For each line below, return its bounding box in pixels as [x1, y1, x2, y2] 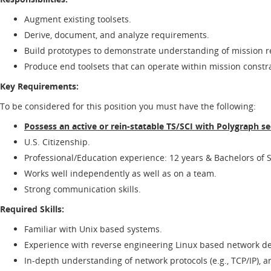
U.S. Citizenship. [24, 135, 90, 148]
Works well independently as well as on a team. [24, 167, 219, 179]
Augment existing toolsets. [24, 13, 131, 25]
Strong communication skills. [24, 183, 143, 195]
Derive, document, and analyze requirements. [24, 28, 212, 41]
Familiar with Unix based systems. [24, 223, 162, 235]
